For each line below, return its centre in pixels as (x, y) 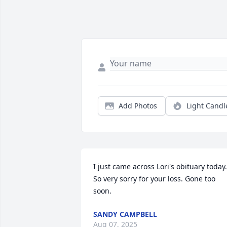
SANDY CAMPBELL (125, 214)
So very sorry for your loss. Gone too (154, 179)
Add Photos (138, 106)
